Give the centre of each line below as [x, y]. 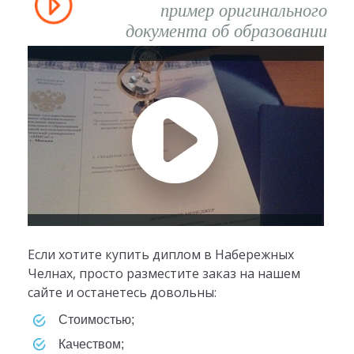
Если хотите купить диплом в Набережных [160, 255]
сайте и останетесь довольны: [122, 293]
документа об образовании [226, 32]
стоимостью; [101, 320]
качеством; [94, 344]
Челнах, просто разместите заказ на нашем [164, 274]
